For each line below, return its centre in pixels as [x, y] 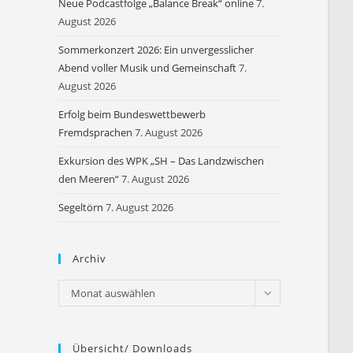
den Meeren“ [89, 179]
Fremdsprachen [96, 132]
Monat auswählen [113, 293]
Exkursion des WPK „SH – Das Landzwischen [162, 161]
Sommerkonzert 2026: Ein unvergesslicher [156, 50]
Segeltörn [81, 207]
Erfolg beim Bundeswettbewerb [132, 114]
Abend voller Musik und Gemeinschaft [148, 68]
